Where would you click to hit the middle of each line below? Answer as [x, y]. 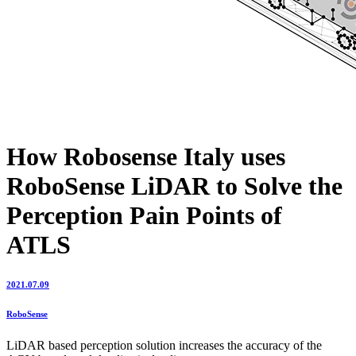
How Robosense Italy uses [146, 156]
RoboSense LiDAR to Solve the [174, 186]
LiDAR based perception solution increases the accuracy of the [164, 345]
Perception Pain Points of [144, 215]
